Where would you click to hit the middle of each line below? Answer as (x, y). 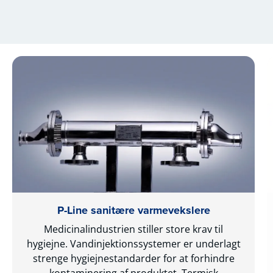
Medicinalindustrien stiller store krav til (133, 229)
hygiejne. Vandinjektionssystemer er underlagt (133, 243)
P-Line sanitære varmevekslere (133, 210)
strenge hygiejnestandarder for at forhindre (133, 258)
